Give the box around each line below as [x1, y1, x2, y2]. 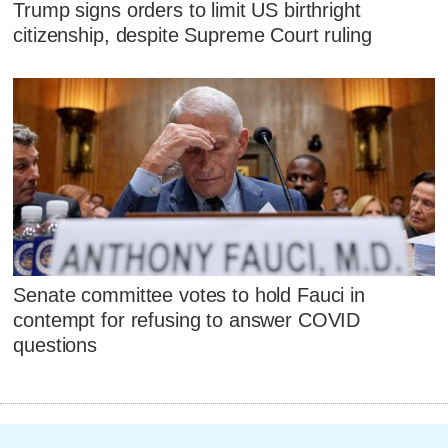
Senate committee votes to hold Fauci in [13, 284, 365, 307]
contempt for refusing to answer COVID [13, 309, 361, 332]
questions [13, 334, 98, 357]
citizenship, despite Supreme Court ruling [13, 24, 372, 47]
